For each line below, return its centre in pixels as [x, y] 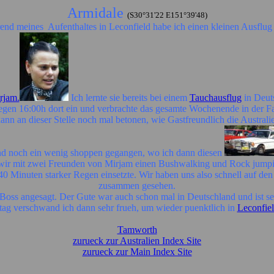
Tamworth [137, 230]
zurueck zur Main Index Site [137, 252]
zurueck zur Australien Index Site [137, 241]
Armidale [97, 13]
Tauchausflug [215, 98]
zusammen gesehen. [137, 186]
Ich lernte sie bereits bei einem [129, 98]
